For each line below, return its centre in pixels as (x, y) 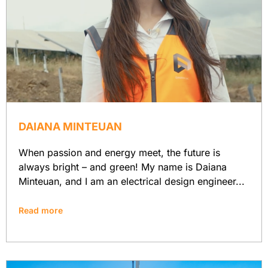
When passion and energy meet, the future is (119, 153)
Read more (41, 210)
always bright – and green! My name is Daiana (123, 167)
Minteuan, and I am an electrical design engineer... (132, 181)
